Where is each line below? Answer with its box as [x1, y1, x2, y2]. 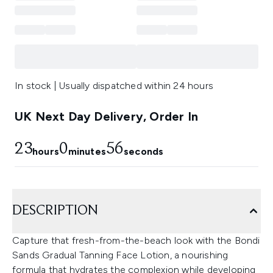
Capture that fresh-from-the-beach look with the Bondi [12, 235, 260, 247]
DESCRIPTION [12, 204, 98, 219]
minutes [68, 146, 106, 158]
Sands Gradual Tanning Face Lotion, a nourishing [12, 249, 229, 261]
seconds [123, 146, 164, 158]
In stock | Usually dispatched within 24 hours [15, 80, 213, 92]
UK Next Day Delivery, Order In [15, 109, 198, 124]
